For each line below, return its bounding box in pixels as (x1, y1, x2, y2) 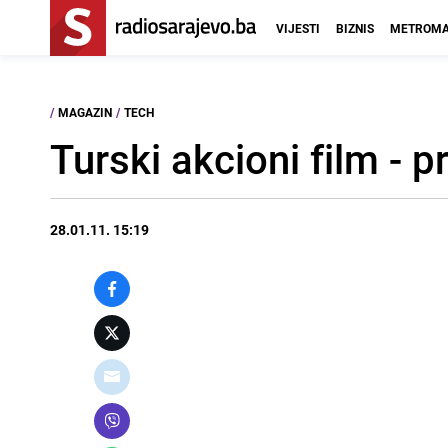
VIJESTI (276, 20, 320, 36)
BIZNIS (336, 20, 374, 36)
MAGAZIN (58, 104, 112, 120)
